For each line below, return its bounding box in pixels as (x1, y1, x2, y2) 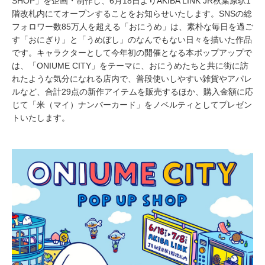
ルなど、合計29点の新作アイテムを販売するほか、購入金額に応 (12, 87, 253, 97)
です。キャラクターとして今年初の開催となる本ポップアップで (12, 48, 252, 58)
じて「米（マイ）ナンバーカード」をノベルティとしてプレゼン (12, 100, 252, 110)
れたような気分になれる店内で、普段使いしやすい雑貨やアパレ (12, 74, 252, 84)
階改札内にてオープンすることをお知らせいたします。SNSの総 (12, 9, 252, 19)
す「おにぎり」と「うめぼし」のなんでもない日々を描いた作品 (12, 35, 252, 45)
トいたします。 (12, 113, 70, 123)
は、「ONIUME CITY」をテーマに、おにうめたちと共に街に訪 (12, 61, 248, 71)
